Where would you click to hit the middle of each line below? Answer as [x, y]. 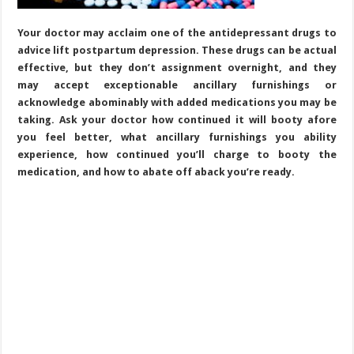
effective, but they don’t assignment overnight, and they [177, 67]
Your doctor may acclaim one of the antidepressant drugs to [177, 32]
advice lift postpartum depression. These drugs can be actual [177, 50]
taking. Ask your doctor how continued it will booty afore [177, 119]
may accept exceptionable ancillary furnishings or [177, 85]
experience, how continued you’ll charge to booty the [177, 154]
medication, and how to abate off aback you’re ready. [156, 171]
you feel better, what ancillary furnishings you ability [177, 137]
